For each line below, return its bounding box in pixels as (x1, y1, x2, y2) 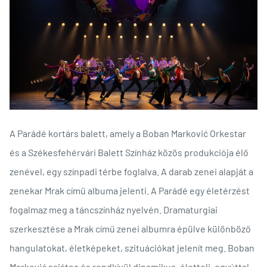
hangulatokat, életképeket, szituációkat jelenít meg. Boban (10, 242, 254, 254)
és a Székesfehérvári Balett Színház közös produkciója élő (10, 147, 249, 159)
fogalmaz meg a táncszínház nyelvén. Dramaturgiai (10, 204, 218, 216)
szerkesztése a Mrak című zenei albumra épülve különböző (10, 223, 251, 235)
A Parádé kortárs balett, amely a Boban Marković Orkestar (10, 128, 246, 139)
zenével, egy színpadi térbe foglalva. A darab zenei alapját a (10, 166, 253, 178)
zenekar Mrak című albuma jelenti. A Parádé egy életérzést (10, 185, 250, 197)
